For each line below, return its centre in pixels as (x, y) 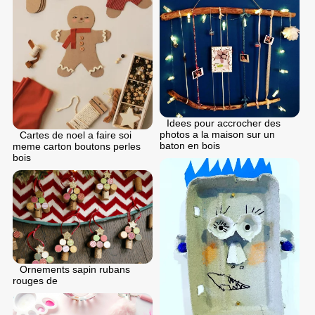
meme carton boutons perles (77, 146)
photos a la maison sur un (217, 134)
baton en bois (190, 145)
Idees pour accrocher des (224, 123)
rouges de (35, 280)
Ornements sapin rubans (75, 269)
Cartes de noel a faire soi (76, 135)
